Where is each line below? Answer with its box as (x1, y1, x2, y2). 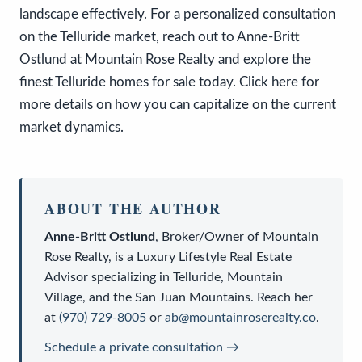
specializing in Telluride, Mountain (88, 270, 283, 284)
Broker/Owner (162, 229, 244, 243)
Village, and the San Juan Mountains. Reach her (44, 290, 313, 304)
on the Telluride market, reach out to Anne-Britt (19, 29, 300, 44)
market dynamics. (19, 120, 124, 134)
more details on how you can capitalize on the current (19, 97, 336, 112)
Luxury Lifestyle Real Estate (137, 250, 292, 263)
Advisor (44, 270, 88, 284)
